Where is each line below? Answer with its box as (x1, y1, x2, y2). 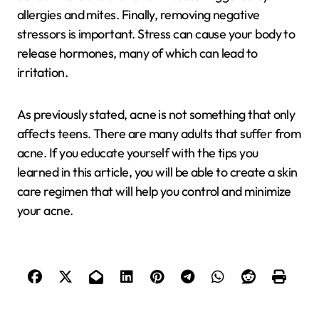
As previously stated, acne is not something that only (17, 106, 296, 122)
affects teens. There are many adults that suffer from (17, 125, 301, 142)
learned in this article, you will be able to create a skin (17, 164, 298, 180)
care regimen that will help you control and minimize (17, 183, 291, 199)
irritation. (17, 64, 68, 80)
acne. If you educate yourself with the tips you (17, 145, 258, 161)
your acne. (17, 202, 73, 219)
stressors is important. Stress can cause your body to (17, 26, 296, 42)
